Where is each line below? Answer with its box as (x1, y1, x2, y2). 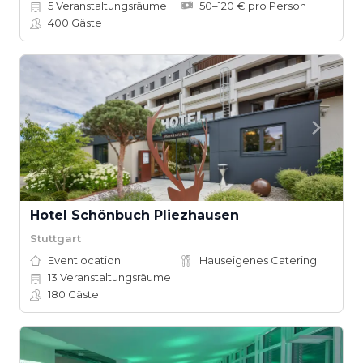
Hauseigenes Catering (199, 254, 317, 267)
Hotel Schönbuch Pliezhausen (30, 207, 239, 223)
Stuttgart (30, 231, 81, 245)
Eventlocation (48, 254, 121, 267)
